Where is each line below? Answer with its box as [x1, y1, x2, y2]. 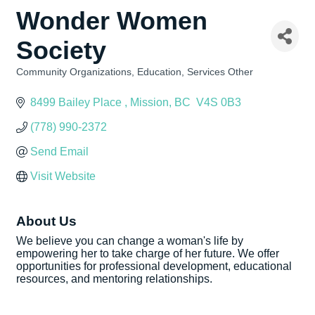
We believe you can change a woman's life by [16, 235, 243, 247]
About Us [16, 214, 77, 229]
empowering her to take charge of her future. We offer [16, 247, 279, 259]
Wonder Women [16, 6, 207, 35]
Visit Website [30, 170, 96, 182]
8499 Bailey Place [30, 96, 124, 108]
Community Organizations [16, 67, 131, 77]
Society [16, 36, 106, 65]
